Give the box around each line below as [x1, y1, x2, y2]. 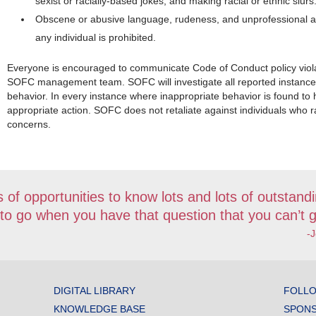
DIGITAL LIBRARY [53, 284, 135, 296]
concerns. [6, 118, 51, 130]
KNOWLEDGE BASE [53, 303, 145, 315]
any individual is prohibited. [35, 31, 156, 43]
